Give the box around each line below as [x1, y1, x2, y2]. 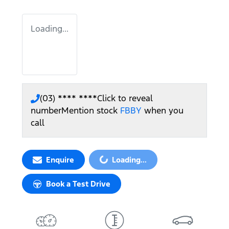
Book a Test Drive [46, 179, 110, 189]
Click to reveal [97, 93, 153, 104]
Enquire [46, 155, 74, 165]
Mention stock [61, 105, 120, 116]
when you [144, 105, 184, 116]
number [31, 105, 61, 116]
